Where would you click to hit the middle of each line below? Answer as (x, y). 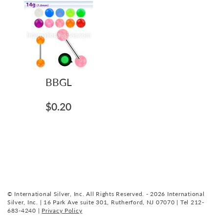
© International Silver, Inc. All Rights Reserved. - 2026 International (106, 194)
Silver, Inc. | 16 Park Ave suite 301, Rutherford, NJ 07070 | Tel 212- (106, 202)
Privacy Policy (62, 210)
